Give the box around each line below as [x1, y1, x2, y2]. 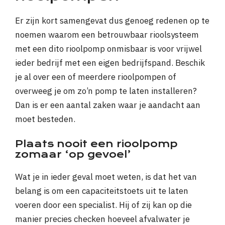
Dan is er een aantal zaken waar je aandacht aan [15, 99, 200, 110]
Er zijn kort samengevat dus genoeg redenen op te [15, 15, 209, 26]
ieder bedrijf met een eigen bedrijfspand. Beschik [15, 57, 205, 68]
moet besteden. [15, 113, 75, 125]
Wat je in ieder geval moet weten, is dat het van [15, 171, 197, 183]
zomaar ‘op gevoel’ [15, 149, 131, 161]
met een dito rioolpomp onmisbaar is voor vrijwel [15, 43, 202, 54]
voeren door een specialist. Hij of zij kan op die [15, 199, 192, 211]
